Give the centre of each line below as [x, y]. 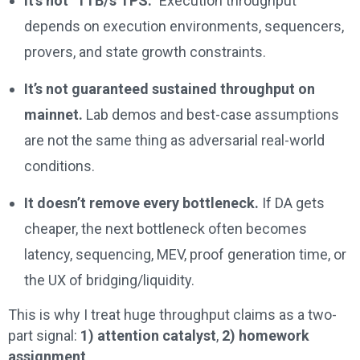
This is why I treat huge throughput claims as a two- [172, 314]
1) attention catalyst [148, 335]
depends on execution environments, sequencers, [184, 26]
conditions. [59, 166]
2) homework [266, 335]
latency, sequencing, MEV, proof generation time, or [185, 254]
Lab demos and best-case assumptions [211, 114]
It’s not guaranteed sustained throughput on [170, 88]
